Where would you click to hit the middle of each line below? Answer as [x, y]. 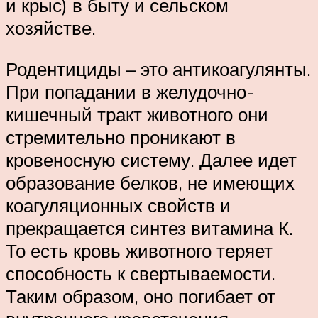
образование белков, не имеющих [150, 182]
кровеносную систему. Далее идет [151, 159]
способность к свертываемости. [141, 273]
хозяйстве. [51, 27]
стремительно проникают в [121, 137]
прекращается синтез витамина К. [149, 227]
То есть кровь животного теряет [139, 250]
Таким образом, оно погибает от [141, 296]
